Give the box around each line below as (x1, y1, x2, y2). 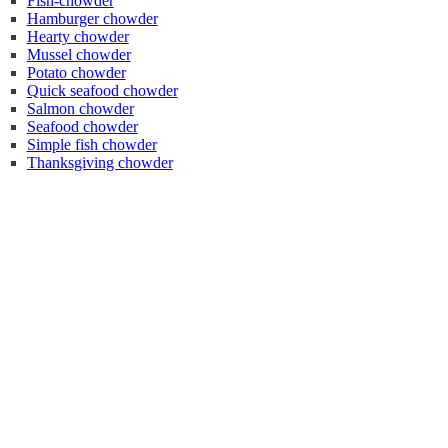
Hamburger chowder (26, 10, 158, 27)
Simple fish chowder (26, 136, 157, 153)
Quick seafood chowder (26, 82, 178, 99)
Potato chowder (26, 64, 126, 81)
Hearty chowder (26, 28, 129, 45)
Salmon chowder (26, 100, 134, 117)
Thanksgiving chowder (26, 154, 173, 171)
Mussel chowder (26, 46, 131, 63)
